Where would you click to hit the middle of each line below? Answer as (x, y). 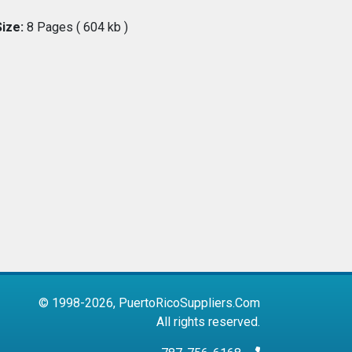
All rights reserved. (208, 322)
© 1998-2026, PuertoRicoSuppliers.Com (149, 303)
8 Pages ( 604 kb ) (76, 27)
